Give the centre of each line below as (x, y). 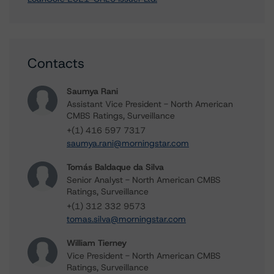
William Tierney (97, 243)
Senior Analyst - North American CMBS (144, 180)
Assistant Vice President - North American (150, 104)
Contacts (56, 63)
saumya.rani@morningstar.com (128, 143)
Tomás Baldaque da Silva (115, 167)
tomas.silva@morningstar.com (126, 219)
